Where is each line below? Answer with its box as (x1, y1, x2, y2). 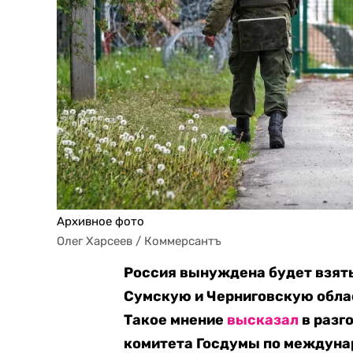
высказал (227, 311, 299, 329)
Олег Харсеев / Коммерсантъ (57, 234, 221, 248)
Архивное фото (57, 214, 144, 229)
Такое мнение (124, 311, 228, 329)
